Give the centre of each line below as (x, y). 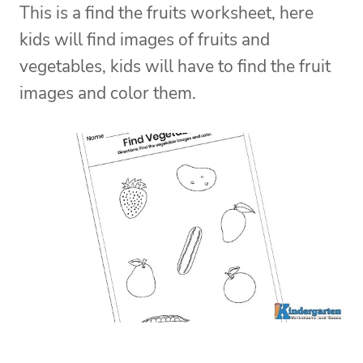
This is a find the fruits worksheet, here (167, 13)
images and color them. (108, 94)
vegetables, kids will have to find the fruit (175, 67)
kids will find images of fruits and (145, 40)
